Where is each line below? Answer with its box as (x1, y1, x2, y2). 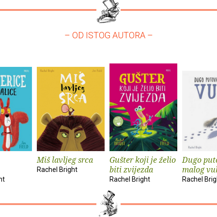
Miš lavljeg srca (37, 154, 93, 165)
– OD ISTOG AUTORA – (64, 30, 153, 40)
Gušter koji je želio (109, 154, 176, 165)
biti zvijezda (109, 164, 153, 175)
